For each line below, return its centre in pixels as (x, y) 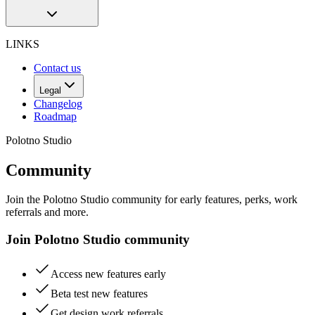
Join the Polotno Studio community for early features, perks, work (152, 200)
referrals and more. (47, 212)
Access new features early (108, 274)
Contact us (57, 67)
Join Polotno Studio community (98, 240)
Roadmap (55, 116)
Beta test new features (99, 293)
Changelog (58, 103)
